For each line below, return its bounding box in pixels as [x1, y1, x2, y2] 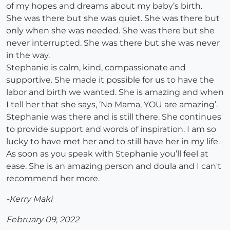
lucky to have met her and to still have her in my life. [6, 137, 220, 147]
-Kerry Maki [6, 194, 52, 204]
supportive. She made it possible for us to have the [6, 75, 214, 85]
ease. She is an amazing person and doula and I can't [6, 161, 221, 171]
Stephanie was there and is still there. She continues [6, 112, 221, 122]
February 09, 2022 [6, 215, 79, 225]
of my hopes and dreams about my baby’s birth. [6, 1, 202, 11]
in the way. [6, 50, 50, 61]
